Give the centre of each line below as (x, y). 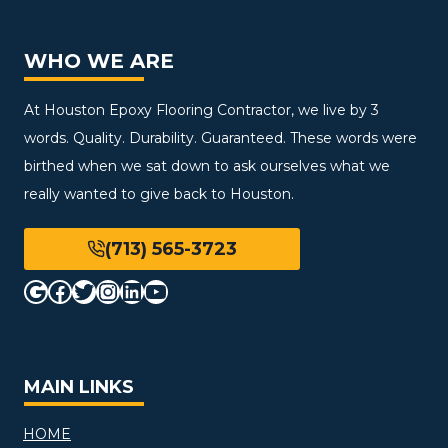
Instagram (156, 290)
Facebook (104, 290)
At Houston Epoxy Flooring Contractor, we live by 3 (201, 109)
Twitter (114, 290)
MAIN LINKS (79, 387)
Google (65, 290)
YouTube (196, 290)
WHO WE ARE (99, 60)
